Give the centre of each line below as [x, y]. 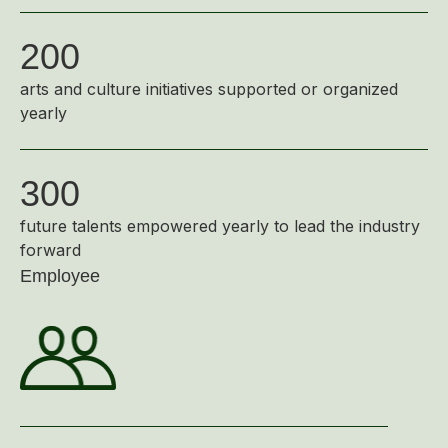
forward [50, 250]
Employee [60, 276]
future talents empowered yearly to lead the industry [220, 226]
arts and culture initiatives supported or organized [209, 89]
